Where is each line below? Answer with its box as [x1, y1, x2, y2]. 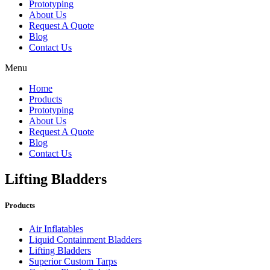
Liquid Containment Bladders [29, 234, 142, 245]
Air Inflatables [29, 224, 83, 234]
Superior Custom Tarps [29, 256, 117, 267]
